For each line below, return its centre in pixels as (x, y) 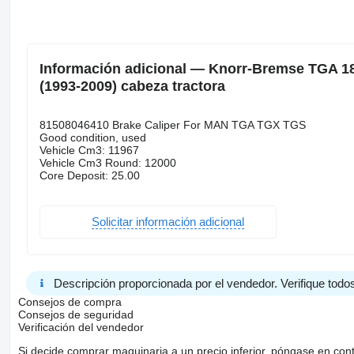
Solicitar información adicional (168, 222)
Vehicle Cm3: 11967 (89, 150)
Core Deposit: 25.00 (89, 175)
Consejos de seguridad (75, 314)
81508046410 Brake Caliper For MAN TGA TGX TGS (172, 124)
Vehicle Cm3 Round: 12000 (107, 162)
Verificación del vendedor (81, 327)
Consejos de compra (70, 301)
